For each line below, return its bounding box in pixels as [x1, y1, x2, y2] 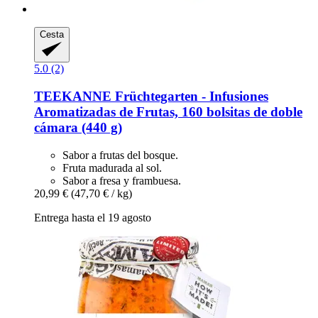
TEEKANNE [34, 89, 111, 104]
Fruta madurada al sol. [62, 161, 162, 174]
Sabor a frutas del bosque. [62, 148, 178, 161]
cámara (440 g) [34, 120, 122, 136]
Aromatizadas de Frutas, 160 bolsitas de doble [34, 104, 302, 120]
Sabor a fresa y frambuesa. [62, 174, 181, 187]
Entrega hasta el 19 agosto [34, 211, 151, 224]
